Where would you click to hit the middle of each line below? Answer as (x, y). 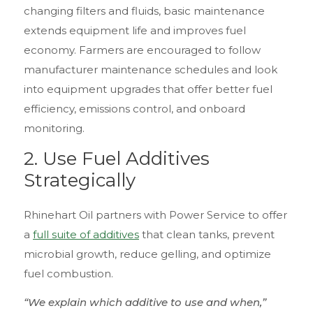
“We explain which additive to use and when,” (145, 303)
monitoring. (54, 129)
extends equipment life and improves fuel (135, 31)
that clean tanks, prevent (207, 234)
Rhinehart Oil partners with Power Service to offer (155, 214)
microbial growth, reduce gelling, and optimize (147, 254)
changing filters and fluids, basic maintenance (144, 11)
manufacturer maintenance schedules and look (151, 70)
